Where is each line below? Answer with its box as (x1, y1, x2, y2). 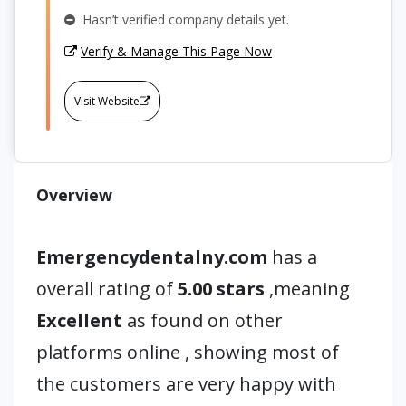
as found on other (122, 308, 283, 333)
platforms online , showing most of (36, 340, 339, 364)
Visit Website (74, 93, 140, 109)
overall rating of (36, 276, 173, 301)
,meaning (269, 276, 350, 301)
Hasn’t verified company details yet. (75, 11, 289, 28)
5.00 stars (173, 276, 269, 301)
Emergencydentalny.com (36, 245, 272, 269)
